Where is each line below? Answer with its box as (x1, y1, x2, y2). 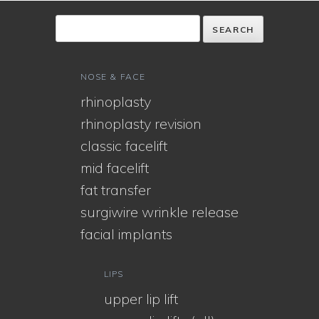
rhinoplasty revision (80, 114, 202, 132)
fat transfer (80, 180, 151, 199)
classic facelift (80, 136, 167, 155)
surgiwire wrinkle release (80, 202, 239, 221)
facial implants (80, 224, 172, 243)
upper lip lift (104, 289, 178, 308)
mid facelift (80, 158, 149, 177)
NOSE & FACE (80, 70, 145, 82)
